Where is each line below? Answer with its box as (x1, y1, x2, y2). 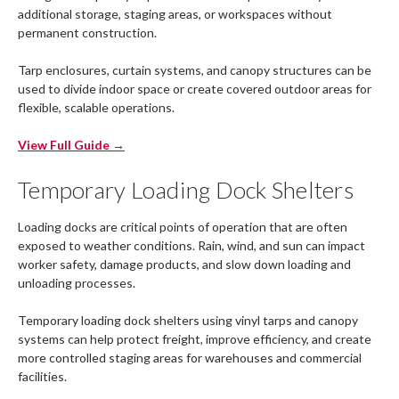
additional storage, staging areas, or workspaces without (18, 6, 332, 22)
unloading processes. (18, 275, 135, 291)
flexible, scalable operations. (18, 100, 175, 116)
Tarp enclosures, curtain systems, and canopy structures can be (18, 62, 371, 78)
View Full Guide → (18, 137, 125, 153)
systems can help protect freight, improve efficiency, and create (18, 331, 371, 347)
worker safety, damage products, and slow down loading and (18, 256, 351, 273)
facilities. (18, 369, 67, 385)
